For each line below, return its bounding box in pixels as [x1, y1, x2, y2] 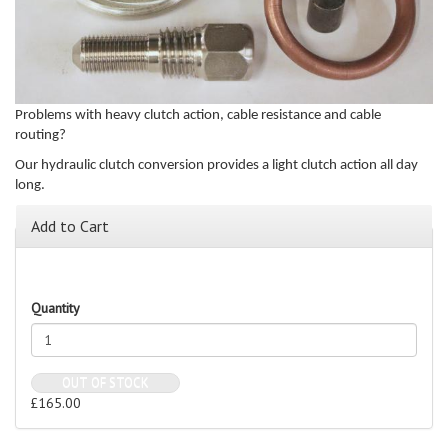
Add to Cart [31, 215, 109, 236]
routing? [15, 127, 66, 143]
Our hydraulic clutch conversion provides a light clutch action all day [15, 158, 418, 174]
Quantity [31, 298, 80, 317]
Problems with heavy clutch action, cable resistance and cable [15, 107, 381, 123]
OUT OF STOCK [62, 374, 149, 392]
